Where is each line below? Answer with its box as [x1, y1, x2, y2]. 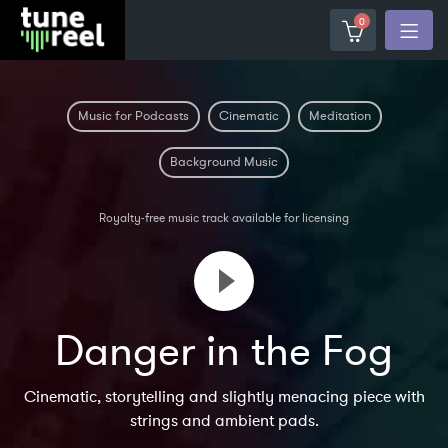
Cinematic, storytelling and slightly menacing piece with [23, 386, 425, 408]
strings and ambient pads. [129, 410, 319, 432]
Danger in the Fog [55, 324, 393, 380]
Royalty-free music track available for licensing [99, 210, 349, 226]
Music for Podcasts [77, 107, 189, 125]
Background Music [170, 153, 278, 171]
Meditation [308, 107, 371, 125]
